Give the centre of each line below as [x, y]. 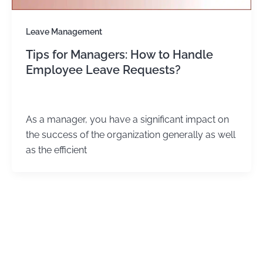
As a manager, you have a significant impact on [127, 120]
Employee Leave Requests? [103, 70]
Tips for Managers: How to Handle [119, 54]
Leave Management [64, 31]
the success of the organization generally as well [130, 135]
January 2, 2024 [84, 97]
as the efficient [56, 150]
